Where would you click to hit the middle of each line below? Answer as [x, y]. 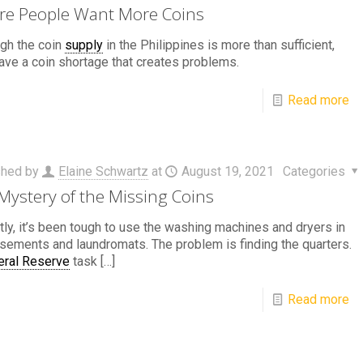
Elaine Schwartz [103, 171]
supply [83, 45]
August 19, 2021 [227, 171]
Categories [315, 171]
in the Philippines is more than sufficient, [218, 45]
